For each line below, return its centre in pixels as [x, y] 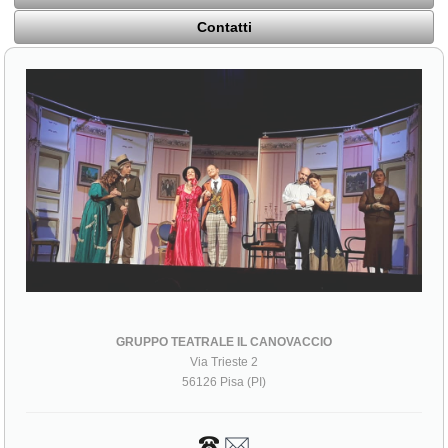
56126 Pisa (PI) [224, 381]
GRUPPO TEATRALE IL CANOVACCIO [224, 341]
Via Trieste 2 [224, 361]
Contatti [224, 27]
